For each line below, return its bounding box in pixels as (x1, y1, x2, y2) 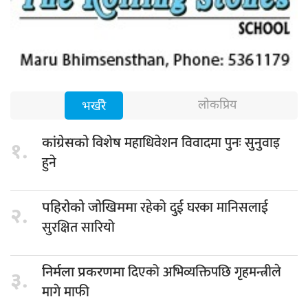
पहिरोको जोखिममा (42, 199, 140, 217)
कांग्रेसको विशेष (42, 134, 124, 153)
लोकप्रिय (198, 97, 236, 113)
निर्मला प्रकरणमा (42, 263, 128, 282)
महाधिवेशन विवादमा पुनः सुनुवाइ (124, 131, 280, 155)
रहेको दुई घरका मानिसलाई (140, 195, 268, 219)
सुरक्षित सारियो (42, 215, 115, 239)
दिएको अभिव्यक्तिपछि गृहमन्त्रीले (128, 260, 281, 284)
